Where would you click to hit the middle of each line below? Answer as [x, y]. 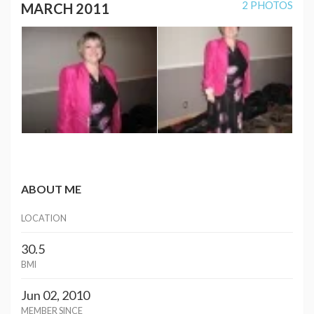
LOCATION [44, 218]
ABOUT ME [51, 189]
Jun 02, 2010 [55, 295]
